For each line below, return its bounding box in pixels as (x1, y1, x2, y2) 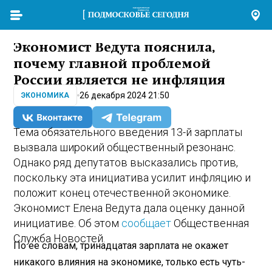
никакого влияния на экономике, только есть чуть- (13, 256, 246, 268)
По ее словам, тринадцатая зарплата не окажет (13, 239, 229, 251)
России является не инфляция (13, 73, 226, 88)
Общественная (171, 217, 250, 230)
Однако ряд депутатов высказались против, (13, 156, 239, 169)
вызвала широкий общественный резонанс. (13, 141, 236, 154)
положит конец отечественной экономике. (13, 186, 231, 200)
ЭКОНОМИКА (21, 91, 70, 100)
